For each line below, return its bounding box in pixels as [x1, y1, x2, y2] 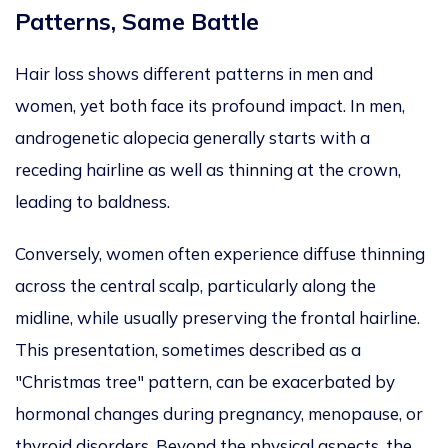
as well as [148, 159, 224, 181]
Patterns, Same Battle [15, 7, 259, 37]
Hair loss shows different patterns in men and [15, 63, 373, 85]
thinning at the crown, [224, 159, 401, 181]
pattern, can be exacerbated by [144, 371, 395, 393]
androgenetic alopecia [15, 127, 193, 149]
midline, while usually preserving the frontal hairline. [15, 307, 420, 329]
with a [316, 127, 370, 149]
